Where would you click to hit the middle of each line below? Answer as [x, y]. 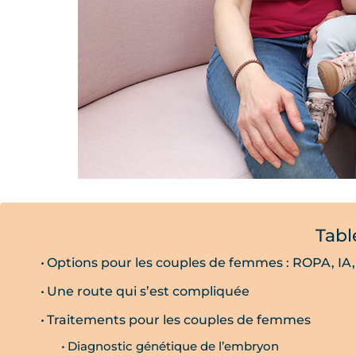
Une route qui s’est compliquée [149, 290]
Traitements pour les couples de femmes [179, 319]
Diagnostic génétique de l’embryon [173, 346]
